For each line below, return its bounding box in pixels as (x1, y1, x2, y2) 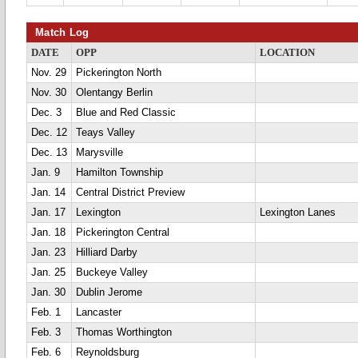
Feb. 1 (31, 307, 61, 318)
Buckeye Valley (76, 267, 148, 278)
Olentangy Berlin (76, 87, 153, 98)
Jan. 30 (31, 287, 66, 298)
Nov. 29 (31, 67, 66, 78)
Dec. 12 (31, 127, 67, 138)
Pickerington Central (76, 227, 169, 238)
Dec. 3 (31, 107, 62, 118)
